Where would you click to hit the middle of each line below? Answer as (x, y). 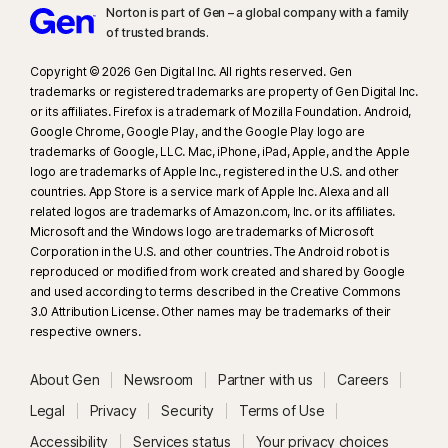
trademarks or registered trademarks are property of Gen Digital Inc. (224, 92)
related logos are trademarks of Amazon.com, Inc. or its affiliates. (212, 212)
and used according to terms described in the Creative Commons (215, 292)
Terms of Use (282, 411)
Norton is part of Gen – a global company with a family (258, 13)
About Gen (65, 380)
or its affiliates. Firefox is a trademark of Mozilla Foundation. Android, (221, 112)
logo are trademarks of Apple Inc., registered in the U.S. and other (214, 172)
